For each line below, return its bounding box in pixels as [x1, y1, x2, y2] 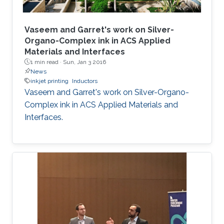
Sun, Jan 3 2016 [63, 58, 106, 65]
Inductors [72, 77, 97, 84]
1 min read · [30, 58, 63, 65]
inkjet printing [30, 77, 68, 84]
